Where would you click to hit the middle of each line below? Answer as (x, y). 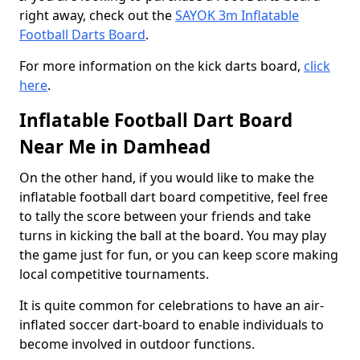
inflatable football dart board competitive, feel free (174, 197)
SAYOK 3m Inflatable (237, 15)
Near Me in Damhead (115, 147)
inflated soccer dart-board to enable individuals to (172, 325)
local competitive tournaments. (114, 274)
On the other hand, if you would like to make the (167, 178)
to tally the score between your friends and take (165, 216)
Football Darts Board (82, 35)
